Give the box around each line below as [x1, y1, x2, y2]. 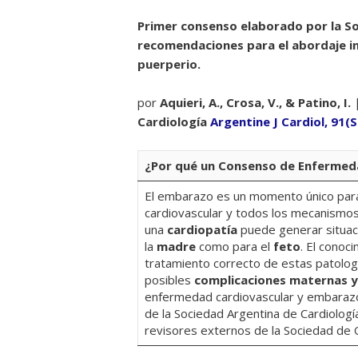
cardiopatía [167, 221, 237, 237]
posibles [145, 272, 194, 288]
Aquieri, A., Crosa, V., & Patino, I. [160, 94, 354, 110]
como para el [196, 238, 270, 254]
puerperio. [137, 56, 201, 72]
